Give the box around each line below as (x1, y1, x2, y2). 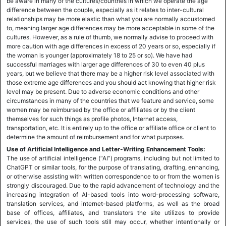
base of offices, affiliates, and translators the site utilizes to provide (7, 209, 219, 216)
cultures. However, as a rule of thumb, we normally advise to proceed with (7, 33, 213, 41)
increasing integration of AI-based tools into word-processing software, (7, 191, 219, 198)
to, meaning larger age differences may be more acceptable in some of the (7, 24, 214, 32)
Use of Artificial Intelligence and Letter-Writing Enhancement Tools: (7, 145, 205, 153)
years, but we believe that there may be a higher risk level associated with (7, 70, 214, 77)
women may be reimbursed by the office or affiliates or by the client (7, 106, 195, 114)
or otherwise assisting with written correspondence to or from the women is (7, 173, 219, 180)
